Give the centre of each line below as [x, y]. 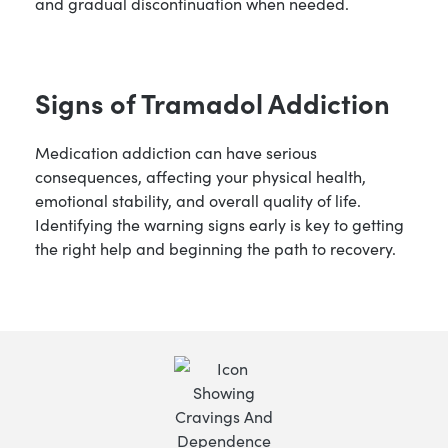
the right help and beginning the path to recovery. [215, 247]
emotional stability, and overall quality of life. [198, 199]
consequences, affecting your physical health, [200, 175]
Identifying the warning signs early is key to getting [219, 223]
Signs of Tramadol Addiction [212, 102]
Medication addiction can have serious [176, 151]
